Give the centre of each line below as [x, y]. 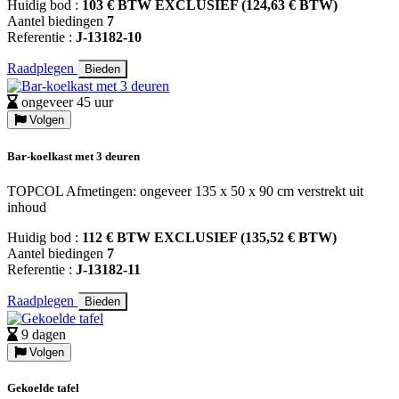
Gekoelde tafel [43, 387]
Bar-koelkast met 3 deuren [73, 156]
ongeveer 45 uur [67, 102]
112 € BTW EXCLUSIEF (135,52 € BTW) [209, 237]
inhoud [27, 207]
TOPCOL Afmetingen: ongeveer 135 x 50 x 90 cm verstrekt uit [185, 191]
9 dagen [44, 334]
